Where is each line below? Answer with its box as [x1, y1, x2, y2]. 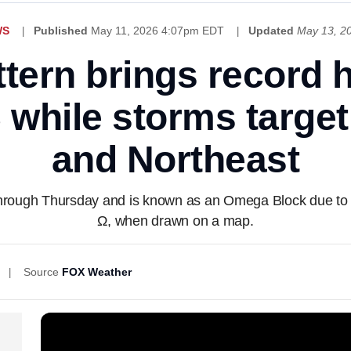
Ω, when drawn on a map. [97, 213, 254, 229]
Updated [248, 24, 294, 37]
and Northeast [51, 139, 300, 180]
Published [34, 24, 88, 37]
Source [20, 266, 62, 278]
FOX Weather [62, 266, 132, 278]
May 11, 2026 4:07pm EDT [91, 24, 227, 37]
